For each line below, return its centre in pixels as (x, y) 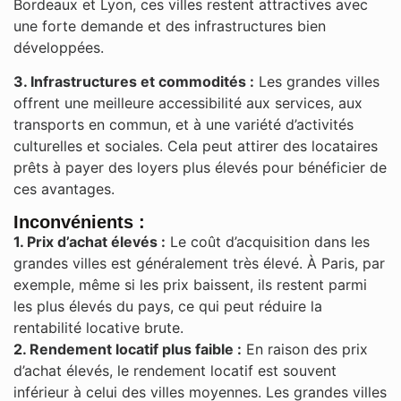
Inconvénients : (79, 222)
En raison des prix (305, 349)
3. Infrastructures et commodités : (134, 82)
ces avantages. (64, 189)
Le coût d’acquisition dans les (268, 241)
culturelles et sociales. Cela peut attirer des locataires (196, 146)
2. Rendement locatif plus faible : (128, 349)
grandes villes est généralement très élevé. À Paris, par (199, 263)
